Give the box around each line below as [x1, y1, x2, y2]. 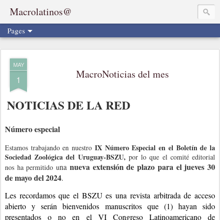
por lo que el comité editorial [128, 152, 216, 162]
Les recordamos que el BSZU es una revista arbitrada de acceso [5, 190, 215, 200]
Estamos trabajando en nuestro [5, 142, 95, 152]
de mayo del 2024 [5, 171, 61, 183]
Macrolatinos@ [10, 5, 72, 18]
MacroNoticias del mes [76, 67, 169, 81]
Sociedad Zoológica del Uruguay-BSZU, [5, 151, 129, 162]
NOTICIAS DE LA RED [7, 96, 130, 113]
